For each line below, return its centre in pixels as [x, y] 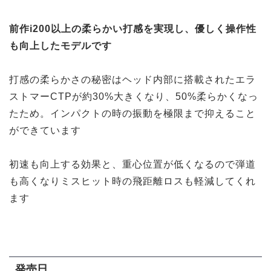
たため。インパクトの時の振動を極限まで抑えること [132, 113]
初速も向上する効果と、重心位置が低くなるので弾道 [132, 164]
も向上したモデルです [60, 45]
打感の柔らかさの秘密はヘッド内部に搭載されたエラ [132, 79]
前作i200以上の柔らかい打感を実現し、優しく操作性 [133, 28]
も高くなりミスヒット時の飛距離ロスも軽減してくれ [132, 181]
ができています [45, 130]
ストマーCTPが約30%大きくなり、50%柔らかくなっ [134, 96]
